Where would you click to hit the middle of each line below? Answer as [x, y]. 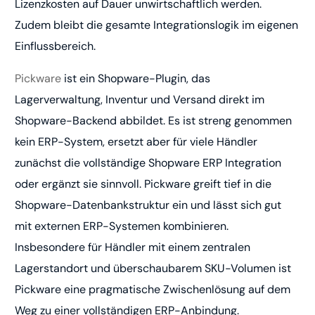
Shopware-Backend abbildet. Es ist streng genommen [154, 121]
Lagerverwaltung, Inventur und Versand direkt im [140, 100]
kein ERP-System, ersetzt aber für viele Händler [136, 142]
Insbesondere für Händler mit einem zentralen [133, 247]
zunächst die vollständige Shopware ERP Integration [148, 163]
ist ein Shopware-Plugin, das [136, 79]
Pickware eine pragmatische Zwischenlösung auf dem [153, 290]
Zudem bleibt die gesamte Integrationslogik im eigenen [157, 25]
